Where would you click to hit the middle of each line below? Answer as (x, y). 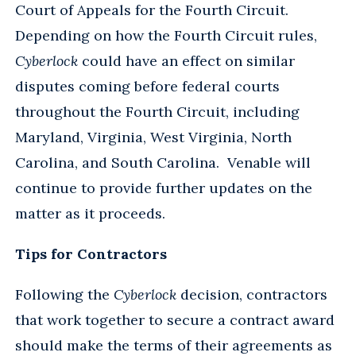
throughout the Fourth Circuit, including (157, 111)
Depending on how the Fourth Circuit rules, (166, 35)
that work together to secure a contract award (175, 319)
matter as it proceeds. (90, 213)
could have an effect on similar (186, 60)
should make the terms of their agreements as (174, 345)
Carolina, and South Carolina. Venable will (163, 162)
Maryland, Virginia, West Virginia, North (153, 137)
